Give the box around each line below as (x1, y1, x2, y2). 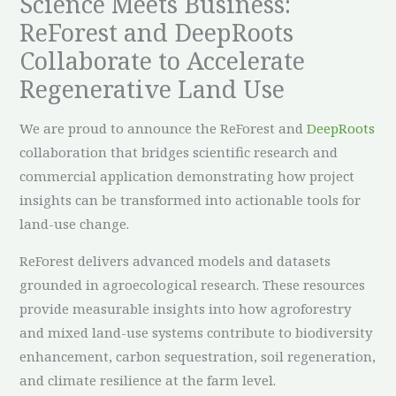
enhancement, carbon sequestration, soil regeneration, (19, 346, 377, 365)
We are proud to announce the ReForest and (19, 118, 308, 137)
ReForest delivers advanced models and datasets (19, 251, 331, 270)
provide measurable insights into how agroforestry (19, 299, 352, 317)
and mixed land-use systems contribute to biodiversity (19, 323, 373, 341)
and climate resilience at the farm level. (19, 370, 277, 389)
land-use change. (19, 214, 130, 232)
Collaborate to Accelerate (19, 44, 306, 78)
